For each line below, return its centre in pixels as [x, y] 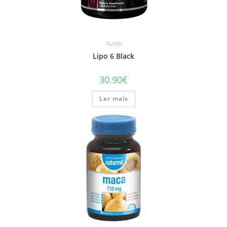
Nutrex [113, 43]
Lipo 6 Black [113, 56]
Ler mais [113, 98]
